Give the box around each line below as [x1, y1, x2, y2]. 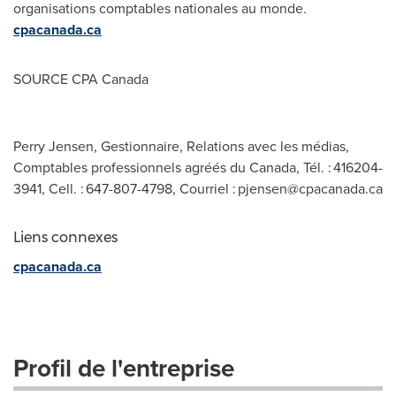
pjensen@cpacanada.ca [238, 179, 383, 199]
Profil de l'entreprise [13, 350, 234, 386]
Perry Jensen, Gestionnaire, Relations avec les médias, [13, 136, 349, 156]
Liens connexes [13, 229, 118, 246]
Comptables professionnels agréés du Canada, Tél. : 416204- [13, 157, 383, 178]
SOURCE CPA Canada [13, 69, 148, 89]
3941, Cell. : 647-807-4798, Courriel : [13, 179, 238, 199]
